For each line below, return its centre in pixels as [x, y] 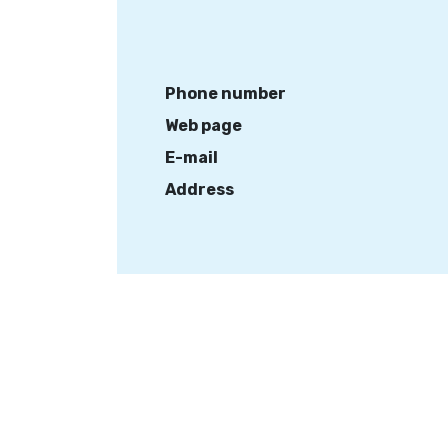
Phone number [225, 93]
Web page [203, 125]
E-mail [191, 157]
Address [199, 189]
